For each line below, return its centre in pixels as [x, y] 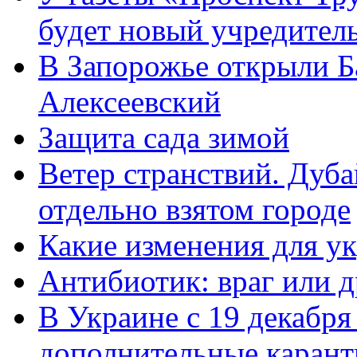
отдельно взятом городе [194, 209]
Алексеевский [129, 101]
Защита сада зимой [164, 137]
